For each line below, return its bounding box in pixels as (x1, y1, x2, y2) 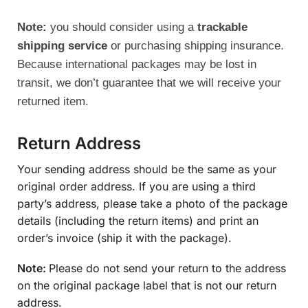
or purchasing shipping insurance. (107, 39, 284, 53)
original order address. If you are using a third (17, 179, 256, 194)
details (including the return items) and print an (17, 214, 258, 228)
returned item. (17, 95, 89, 109)
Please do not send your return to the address (49, 261, 286, 276)
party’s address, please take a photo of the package (17, 197, 287, 211)
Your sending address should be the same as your (17, 162, 276, 177)
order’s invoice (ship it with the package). (17, 231, 232, 245)
